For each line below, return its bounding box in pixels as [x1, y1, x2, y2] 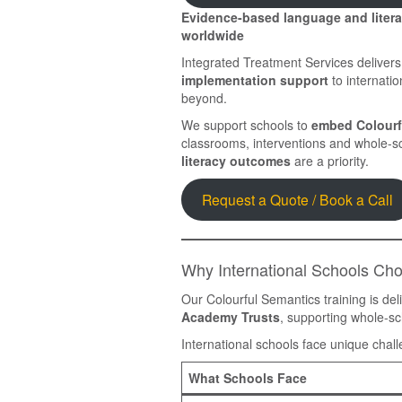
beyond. [181, 88, 227, 107]
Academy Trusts [181, 307, 280, 326]
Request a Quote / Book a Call [201, 189, 393, 210]
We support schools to [181, 115, 311, 134]
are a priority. [291, 151, 369, 170]
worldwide [181, 25, 244, 44]
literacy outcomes [181, 151, 291, 170]
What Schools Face [188, 368, 307, 387]
